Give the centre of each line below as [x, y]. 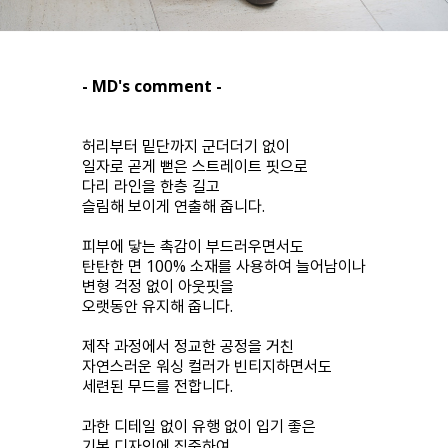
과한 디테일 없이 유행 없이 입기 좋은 [199, 425]
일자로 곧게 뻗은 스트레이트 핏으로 [195, 165]
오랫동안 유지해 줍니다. [157, 305]
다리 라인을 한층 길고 [151, 185]
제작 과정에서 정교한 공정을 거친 [188, 345]
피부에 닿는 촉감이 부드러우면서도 [193, 245]
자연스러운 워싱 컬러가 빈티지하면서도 [207, 365]
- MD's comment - [152, 85]
